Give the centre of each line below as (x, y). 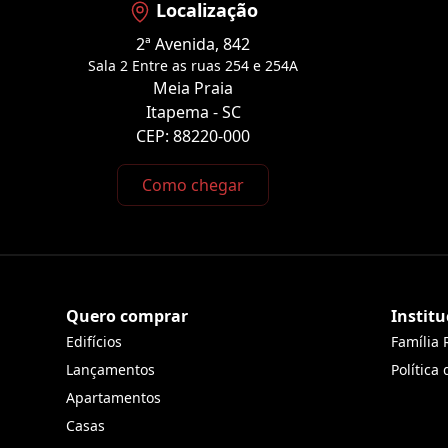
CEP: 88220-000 (193, 136)
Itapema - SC (193, 112)
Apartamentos (114, 398)
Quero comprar (127, 316)
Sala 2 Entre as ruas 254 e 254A (193, 66)
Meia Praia (193, 88)
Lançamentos (111, 370)
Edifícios (94, 342)
